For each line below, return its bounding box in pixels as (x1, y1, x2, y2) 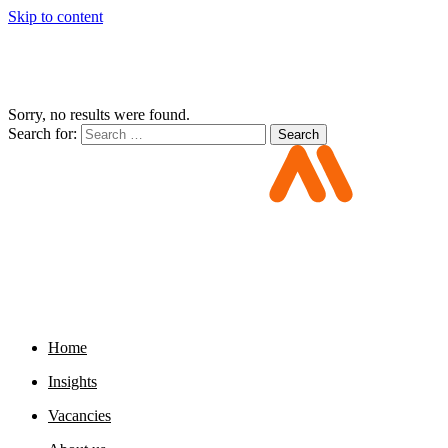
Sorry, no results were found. (8, 106, 190, 123)
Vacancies (48, 407, 111, 424)
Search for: (8, 125, 81, 142)
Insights (48, 373, 97, 390)
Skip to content (8, 8, 103, 25)
